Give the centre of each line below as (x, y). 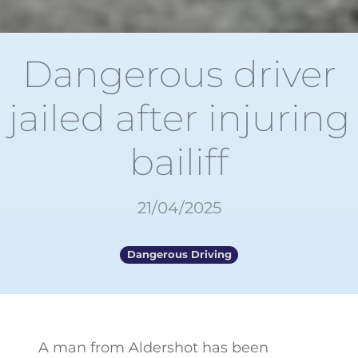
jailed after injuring (179, 118)
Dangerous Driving (179, 255)
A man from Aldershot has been (153, 348)
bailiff (179, 162)
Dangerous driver (179, 74)
